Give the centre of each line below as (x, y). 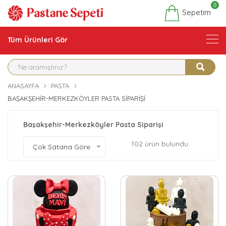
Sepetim (195, 12)
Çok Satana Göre (62, 147)
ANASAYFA (23, 86)
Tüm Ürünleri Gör (38, 40)
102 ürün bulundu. (160, 144)
